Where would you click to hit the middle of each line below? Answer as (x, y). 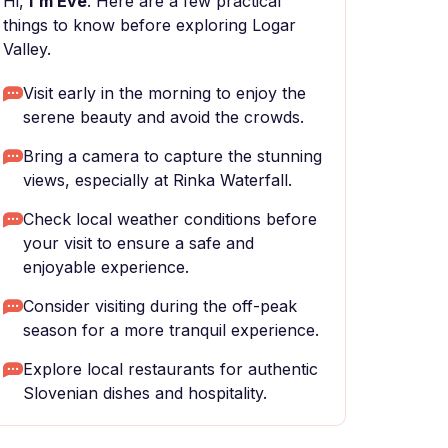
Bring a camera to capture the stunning (172, 156)
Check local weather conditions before (170, 219)
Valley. (27, 49)
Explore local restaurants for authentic (170, 369)
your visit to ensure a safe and (138, 243)
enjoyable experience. (106, 267)
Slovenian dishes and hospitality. (145, 393)
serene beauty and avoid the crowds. (163, 117)
